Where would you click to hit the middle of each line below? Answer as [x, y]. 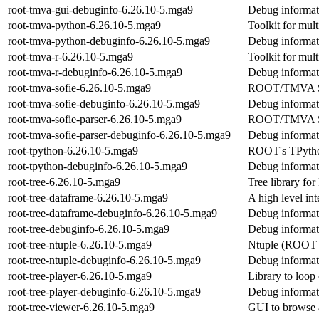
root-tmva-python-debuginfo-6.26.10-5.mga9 [109, 41]
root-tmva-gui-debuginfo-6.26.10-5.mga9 [100, 9]
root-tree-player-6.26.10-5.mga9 [80, 276]
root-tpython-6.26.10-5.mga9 [73, 150]
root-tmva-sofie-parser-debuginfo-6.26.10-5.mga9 [119, 135]
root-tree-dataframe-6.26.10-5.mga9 [88, 197]
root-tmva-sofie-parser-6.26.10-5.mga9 [95, 119]
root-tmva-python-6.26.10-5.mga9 [84, 25]
